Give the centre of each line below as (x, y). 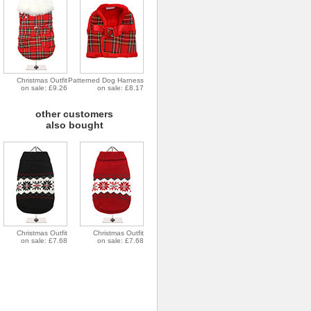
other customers (67, 114)
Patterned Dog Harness (106, 80)
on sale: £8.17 (120, 88)
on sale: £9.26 (44, 88)
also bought (67, 125)
